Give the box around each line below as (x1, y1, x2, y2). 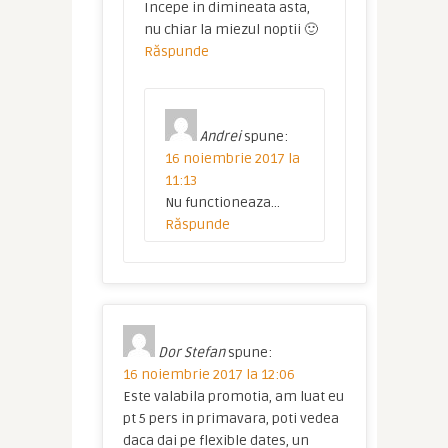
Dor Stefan (157, 344, 225, 361)
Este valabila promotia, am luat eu (122, 388, 344, 405)
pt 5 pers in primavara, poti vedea (122, 410, 339, 427)
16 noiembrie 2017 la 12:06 (122, 366, 295, 383)
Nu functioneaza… (164, 194, 280, 211)
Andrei (199, 128, 241, 145)
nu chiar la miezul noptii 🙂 (143, 21, 318, 38)
